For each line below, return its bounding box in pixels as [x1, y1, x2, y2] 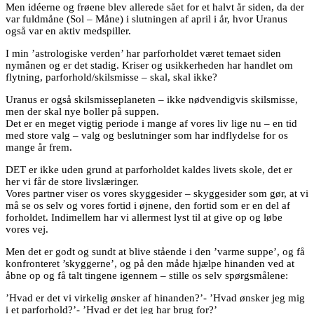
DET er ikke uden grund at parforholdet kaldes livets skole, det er [6, 164, 292, 176]
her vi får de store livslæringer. [6, 176, 139, 188]
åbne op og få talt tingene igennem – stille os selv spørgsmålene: [6, 270, 288, 282]
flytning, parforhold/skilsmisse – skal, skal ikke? [6, 71, 217, 83]
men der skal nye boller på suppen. [6, 106, 159, 118]
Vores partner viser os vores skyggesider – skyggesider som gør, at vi [6, 188, 308, 200]
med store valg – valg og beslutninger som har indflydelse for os [6, 130, 288, 142]
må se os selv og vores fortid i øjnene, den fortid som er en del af [6, 200, 290, 212]
